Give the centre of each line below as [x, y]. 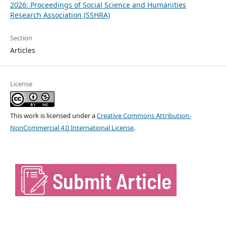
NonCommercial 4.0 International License [72, 127]
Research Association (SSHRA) [60, 15]
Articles [22, 50]
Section [21, 38]
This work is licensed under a [53, 115]
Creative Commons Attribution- [144, 115]
